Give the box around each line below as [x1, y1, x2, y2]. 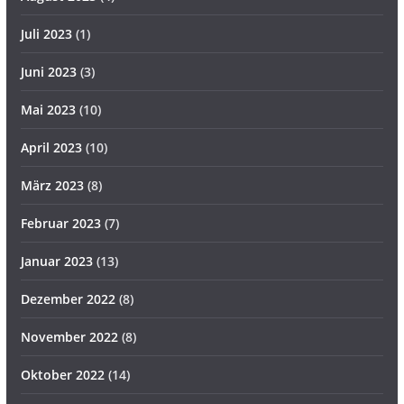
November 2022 [20, 328, 118, 345]
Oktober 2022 [20, 366, 105, 383]
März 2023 [20, 177, 84, 194]
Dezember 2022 [20, 290, 115, 308]
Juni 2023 [20, 63, 77, 80]
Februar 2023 [20, 215, 101, 232]
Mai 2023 [20, 101, 76, 118]
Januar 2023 [20, 252, 93, 270]
